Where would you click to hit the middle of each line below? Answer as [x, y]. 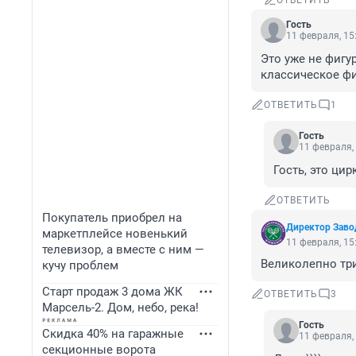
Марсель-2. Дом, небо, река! [120, 308]
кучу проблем [80, 265]
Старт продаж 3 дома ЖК [112, 292]
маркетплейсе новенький [115, 234]
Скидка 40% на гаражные [113, 334]
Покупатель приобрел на [112, 218]
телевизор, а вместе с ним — [123, 250]
